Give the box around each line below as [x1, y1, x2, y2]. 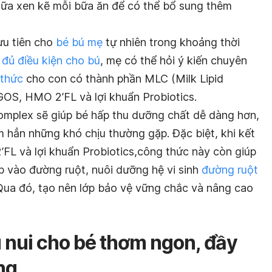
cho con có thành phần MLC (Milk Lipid [23, 72, 223, 86]
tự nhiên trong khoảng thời [103, 36, 240, 49]
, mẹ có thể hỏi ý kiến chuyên [100, 54, 247, 67]
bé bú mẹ [56, 36, 103, 49]
